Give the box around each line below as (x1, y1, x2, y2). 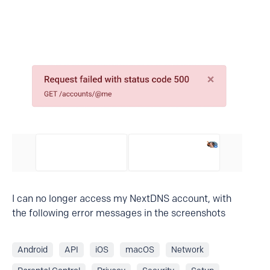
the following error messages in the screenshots (12, 207, 225, 219)
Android (17, 245, 48, 256)
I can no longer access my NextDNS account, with (12, 193, 231, 205)
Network (171, 245, 204, 256)
